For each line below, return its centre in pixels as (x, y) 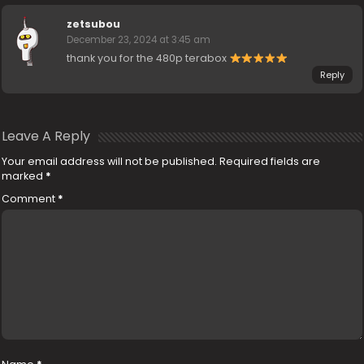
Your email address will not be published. (110, 161)
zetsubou (94, 24)
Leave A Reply (46, 136)
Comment (30, 199)
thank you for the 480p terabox (148, 58)
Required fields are (270, 161)
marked (24, 176)
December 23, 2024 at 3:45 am (139, 40)
